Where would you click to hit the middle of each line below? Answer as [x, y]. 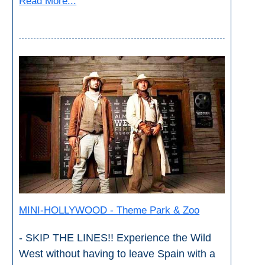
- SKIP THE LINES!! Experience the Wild [115, 238]
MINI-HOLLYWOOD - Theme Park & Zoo [109, 211]
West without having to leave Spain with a [117, 254]
